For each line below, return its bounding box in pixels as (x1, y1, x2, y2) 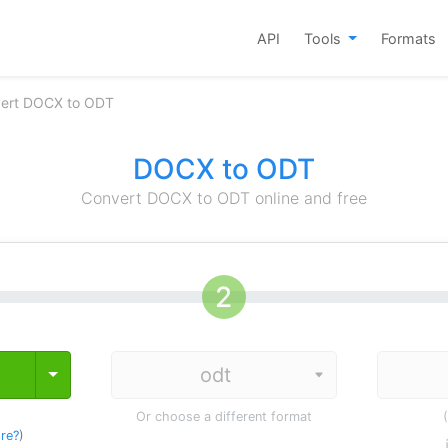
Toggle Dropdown (47, 364, 185, 384)
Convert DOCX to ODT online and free (81, 188, 367, 208)
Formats (381, 29, 436, 47)
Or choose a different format (135, 409, 312, 424)
